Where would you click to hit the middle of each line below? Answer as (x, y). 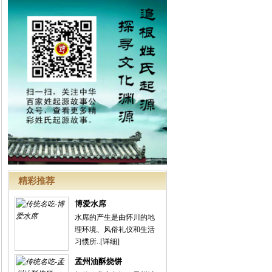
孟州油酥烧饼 (98, 261)
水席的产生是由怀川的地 (115, 217)
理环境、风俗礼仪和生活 (115, 229)
